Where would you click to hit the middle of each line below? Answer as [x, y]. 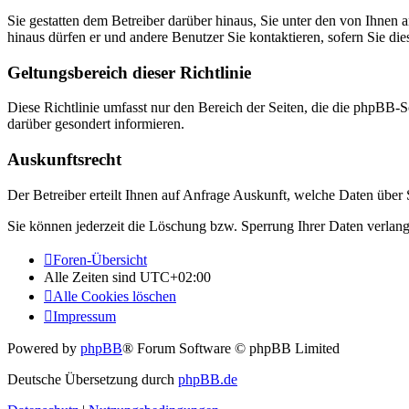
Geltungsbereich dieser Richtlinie [129, 72]
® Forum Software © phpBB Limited [231, 348]
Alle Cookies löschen [115, 296]
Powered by [44, 348]
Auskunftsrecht [64, 160]
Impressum [84, 316]
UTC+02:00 [175, 277]
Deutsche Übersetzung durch [93, 379]
